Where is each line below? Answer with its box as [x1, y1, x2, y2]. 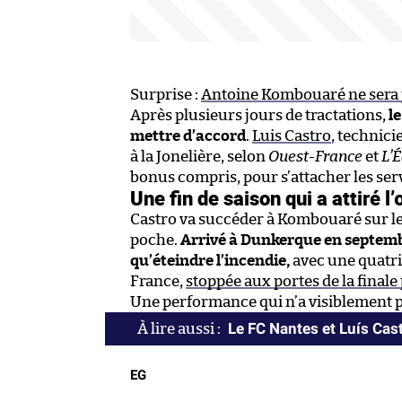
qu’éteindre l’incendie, [130, 252, 293, 268]
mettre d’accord [130, 127, 246, 144]
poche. [130, 232, 180, 248]
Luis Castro [252, 127, 331, 144]
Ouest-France [268, 148, 363, 164]
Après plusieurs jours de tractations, [130, 107, 389, 123]
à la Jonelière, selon [130, 148, 268, 164]
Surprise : [130, 86, 201, 102]
